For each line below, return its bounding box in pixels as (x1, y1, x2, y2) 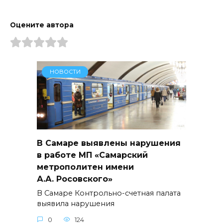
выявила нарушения (37, 199, 114, 209)
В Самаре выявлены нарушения (37, 138, 181, 148)
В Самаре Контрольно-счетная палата (37, 189, 181, 198)
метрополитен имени (37, 162, 134, 172)
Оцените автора (10, 21, 74, 29)
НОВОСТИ (49, 68, 81, 76)
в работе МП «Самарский (37, 150, 148, 160)
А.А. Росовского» (37, 174, 112, 184)
